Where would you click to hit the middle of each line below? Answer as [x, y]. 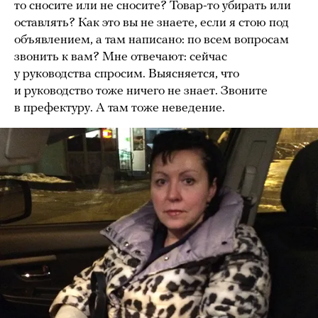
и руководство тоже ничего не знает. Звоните [141, 91]
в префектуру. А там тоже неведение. [120, 108]
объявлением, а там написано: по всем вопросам [152, 40]
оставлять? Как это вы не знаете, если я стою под [152, 23]
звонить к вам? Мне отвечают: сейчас [121, 57]
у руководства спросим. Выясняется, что [127, 74]
